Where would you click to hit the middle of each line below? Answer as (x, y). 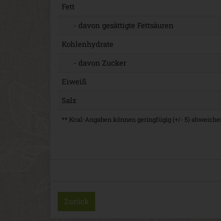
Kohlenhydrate (88, 44)
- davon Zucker (94, 62)
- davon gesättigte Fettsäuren (118, 25)
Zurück (76, 201)
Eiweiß (74, 81)
